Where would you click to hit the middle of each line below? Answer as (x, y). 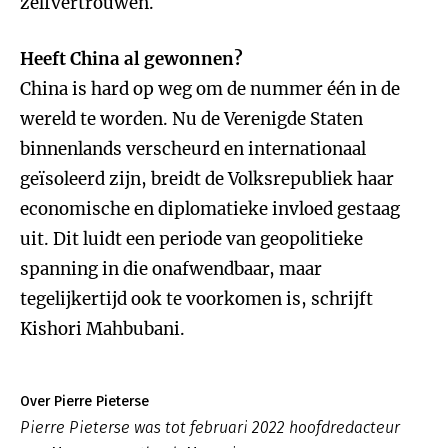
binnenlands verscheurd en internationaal (193, 149)
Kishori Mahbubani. (102, 329)
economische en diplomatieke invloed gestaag (210, 209)
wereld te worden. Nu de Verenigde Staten (191, 119)
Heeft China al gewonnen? (131, 59)
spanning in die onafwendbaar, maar (171, 269)
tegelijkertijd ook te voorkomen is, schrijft (196, 299)
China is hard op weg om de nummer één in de (210, 89)
